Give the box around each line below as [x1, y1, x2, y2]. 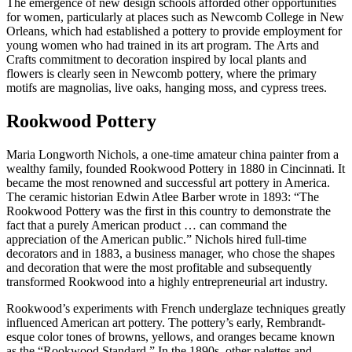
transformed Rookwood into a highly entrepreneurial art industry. [6, 274, 328, 288]
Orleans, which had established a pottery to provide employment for [6, 24, 342, 38]
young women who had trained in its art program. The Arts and [6, 38, 319, 53]
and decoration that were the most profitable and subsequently [6, 260, 312, 274]
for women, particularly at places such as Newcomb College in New [6, 10, 344, 24]
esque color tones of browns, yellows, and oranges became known [6, 329, 335, 343]
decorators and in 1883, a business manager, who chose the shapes [6, 246, 335, 260]
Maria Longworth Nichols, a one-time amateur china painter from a [6, 147, 339, 161]
